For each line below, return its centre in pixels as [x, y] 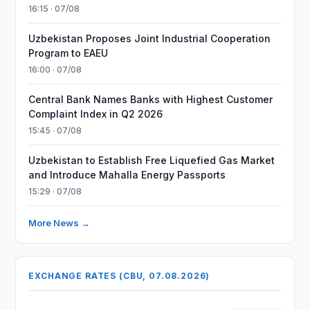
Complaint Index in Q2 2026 [96, 114]
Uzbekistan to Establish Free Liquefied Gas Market [152, 160]
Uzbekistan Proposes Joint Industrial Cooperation [150, 38]
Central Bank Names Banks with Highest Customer [151, 99]
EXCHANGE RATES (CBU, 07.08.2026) [119, 276]
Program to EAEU [69, 53]
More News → [60, 223]
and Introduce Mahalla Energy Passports [127, 175]
